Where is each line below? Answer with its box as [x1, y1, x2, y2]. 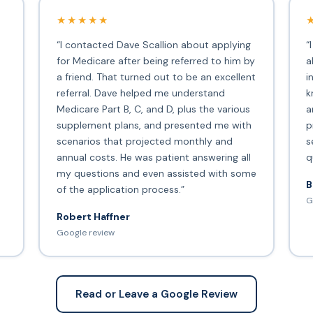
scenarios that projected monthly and [56, 134, 233, 147]
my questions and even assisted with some [56, 166, 256, 180]
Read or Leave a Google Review [75, 287, 238, 301]
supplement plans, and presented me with [56, 118, 252, 131]
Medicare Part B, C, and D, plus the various [56, 102, 250, 115]
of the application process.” [56, 182, 184, 196]
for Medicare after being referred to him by [56, 54, 255, 67]
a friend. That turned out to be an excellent [56, 70, 256, 83]
